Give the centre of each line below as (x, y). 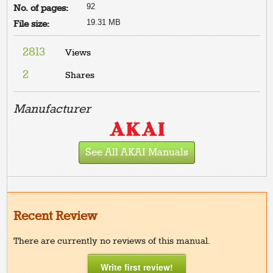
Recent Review (55, 216)
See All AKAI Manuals (137, 152)
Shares (80, 75)
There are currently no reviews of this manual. (112, 241)
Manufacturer (52, 109)
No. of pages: (41, 8)
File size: (32, 24)
